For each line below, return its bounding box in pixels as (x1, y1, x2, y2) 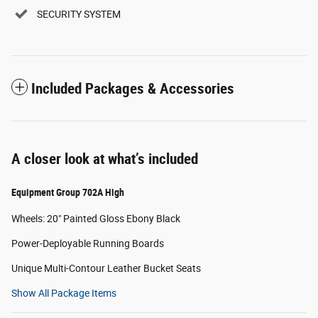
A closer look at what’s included (11, 150, 198, 168)
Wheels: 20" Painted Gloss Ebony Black (11, 213, 180, 225)
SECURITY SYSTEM (37, 9, 121, 21)
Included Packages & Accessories (31, 80, 234, 98)
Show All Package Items (11, 287, 116, 300)
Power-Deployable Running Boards (11, 238, 164, 250)
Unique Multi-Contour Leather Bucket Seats (11, 263, 201, 275)
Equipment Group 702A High (11, 187, 124, 199)
